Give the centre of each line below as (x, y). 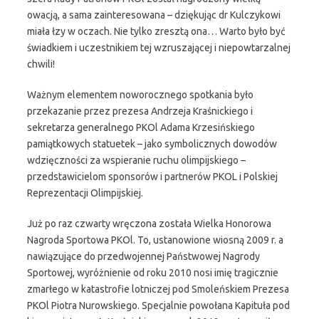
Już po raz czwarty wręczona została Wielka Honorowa (149, 224)
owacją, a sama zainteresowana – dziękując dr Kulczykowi (154, 15)
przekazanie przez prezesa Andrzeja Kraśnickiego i (140, 111)
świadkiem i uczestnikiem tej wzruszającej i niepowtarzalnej (159, 48)
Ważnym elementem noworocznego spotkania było (140, 95)
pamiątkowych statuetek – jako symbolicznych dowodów (152, 144)
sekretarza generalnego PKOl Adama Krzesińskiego (141, 127)
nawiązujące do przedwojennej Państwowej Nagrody (143, 256)
